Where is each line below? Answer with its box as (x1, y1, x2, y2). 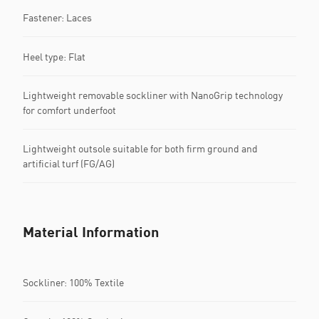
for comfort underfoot (23, 104, 116, 116)
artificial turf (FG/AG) (23, 157, 115, 169)
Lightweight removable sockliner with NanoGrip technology (23, 89, 283, 101)
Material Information (23, 223, 159, 240)
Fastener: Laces (23, 11, 92, 23)
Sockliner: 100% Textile (23, 276, 124, 288)
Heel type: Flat (23, 50, 85, 63)
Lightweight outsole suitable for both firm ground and (23, 142, 258, 155)
